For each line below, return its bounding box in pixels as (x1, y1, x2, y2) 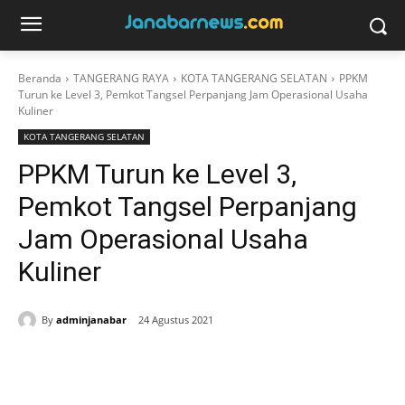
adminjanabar (56, 312, 127, 326)
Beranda (18, 71, 61, 86)
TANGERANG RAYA (73, 71, 169, 86)
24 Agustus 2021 (138, 313, 213, 327)
